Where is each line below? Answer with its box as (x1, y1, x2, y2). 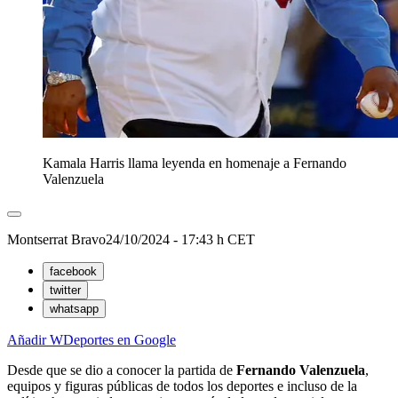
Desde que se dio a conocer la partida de (7, 362, 236, 378)
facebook (50, 265, 97, 279)
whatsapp (50, 302, 99, 316)
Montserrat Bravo (7, 232, 106, 248)
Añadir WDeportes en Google (7, 332, 176, 348)
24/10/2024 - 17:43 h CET (106, 232, 255, 248)
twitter (50, 283, 81, 298)
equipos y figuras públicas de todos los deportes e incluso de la (7, 378, 357, 394)
